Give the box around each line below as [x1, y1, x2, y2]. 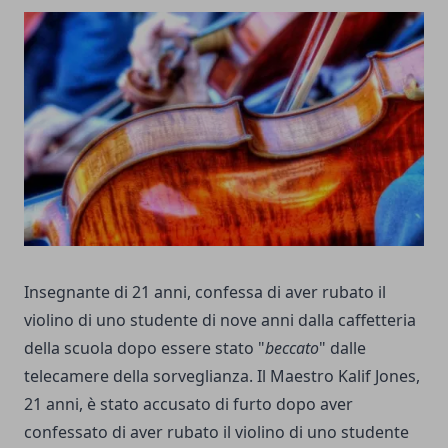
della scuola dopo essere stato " [24, 336, 265, 359]
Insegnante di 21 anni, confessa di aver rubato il [24, 280, 386, 303]
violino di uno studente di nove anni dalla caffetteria [24, 308, 416, 331]
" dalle [319, 336, 366, 359]
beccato [265, 336, 319, 359]
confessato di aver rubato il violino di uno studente [24, 420, 409, 443]
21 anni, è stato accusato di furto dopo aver [24, 392, 353, 415]
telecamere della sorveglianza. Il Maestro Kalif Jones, [24, 364, 420, 387]
